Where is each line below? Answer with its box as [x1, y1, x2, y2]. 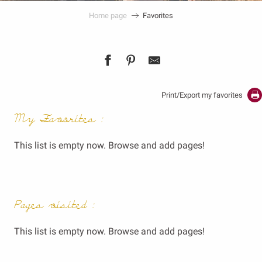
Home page [89, 11, 127, 20]
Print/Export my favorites [161, 90, 243, 99]
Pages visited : [14, 196, 95, 213]
